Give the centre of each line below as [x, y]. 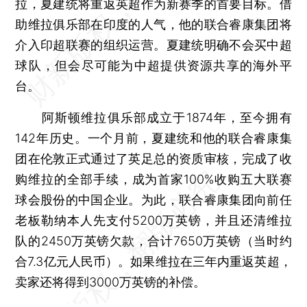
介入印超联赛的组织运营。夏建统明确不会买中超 [153, 45]
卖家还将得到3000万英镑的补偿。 [111, 282]
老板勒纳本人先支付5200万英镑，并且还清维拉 [153, 220]
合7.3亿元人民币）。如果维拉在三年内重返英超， [153, 261]
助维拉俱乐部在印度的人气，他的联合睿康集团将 [153, 24]
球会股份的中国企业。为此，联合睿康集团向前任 [153, 199]
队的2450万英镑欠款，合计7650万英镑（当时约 [153, 241]
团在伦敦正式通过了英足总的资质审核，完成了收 [153, 158]
